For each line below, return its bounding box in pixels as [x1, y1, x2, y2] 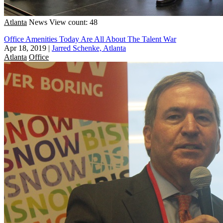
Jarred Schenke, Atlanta [52, 43, 126, 52]
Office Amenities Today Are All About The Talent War [4, 34, 176, 43]
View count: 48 [49, 17, 98, 26]
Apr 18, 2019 [4, 43, 46, 52]
